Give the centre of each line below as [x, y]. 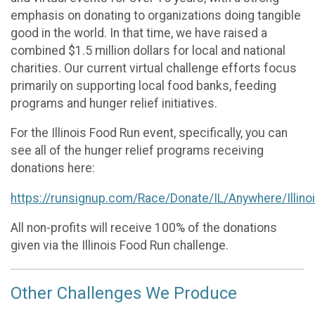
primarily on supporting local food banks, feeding [143, 85]
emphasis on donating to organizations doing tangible [156, 15]
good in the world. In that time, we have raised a [139, 33]
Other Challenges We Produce [124, 294]
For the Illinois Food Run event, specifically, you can [149, 133]
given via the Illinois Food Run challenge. [120, 246]
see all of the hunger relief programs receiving [137, 151]
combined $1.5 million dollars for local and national [148, 50]
